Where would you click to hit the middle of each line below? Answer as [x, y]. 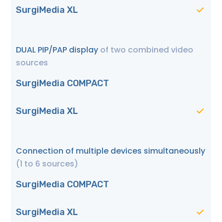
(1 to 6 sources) [47, 164]
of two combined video [147, 50]
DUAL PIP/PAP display [58, 50]
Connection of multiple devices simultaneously [111, 151]
